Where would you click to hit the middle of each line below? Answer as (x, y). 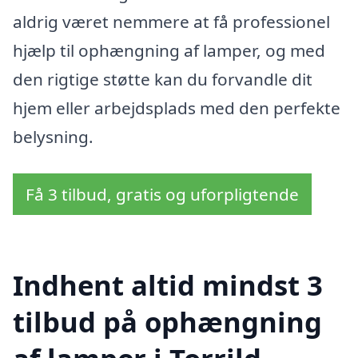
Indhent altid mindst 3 (168, 284)
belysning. (53, 137)
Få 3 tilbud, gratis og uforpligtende (162, 194)
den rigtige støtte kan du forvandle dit (163, 80)
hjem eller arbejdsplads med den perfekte (177, 108)
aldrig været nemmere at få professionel (171, 22)
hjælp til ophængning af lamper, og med (169, 51)
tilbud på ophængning (167, 321)
